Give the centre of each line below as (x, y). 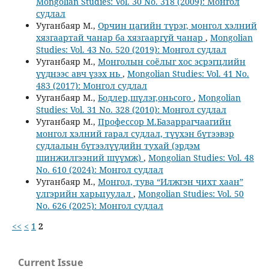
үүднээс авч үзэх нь (79, 73)
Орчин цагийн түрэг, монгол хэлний (177, 25)
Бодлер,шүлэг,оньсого (145, 97)
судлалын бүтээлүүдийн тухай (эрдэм (118, 145)
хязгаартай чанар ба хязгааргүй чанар (120, 37)
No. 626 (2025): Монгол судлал (99, 205)
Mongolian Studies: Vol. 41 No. (188, 73)
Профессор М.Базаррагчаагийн (164, 121)
